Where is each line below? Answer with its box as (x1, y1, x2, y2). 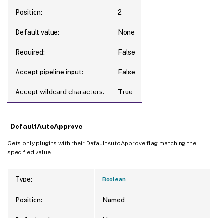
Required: (15, 48, 45, 56)
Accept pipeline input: (15, 68, 83, 76)
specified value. (7, 148, 52, 156)
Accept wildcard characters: (15, 88, 104, 96)
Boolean (102, 175, 126, 182)
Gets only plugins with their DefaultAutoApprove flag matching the (7, 139, 196, 146)
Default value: (15, 28, 59, 36)
